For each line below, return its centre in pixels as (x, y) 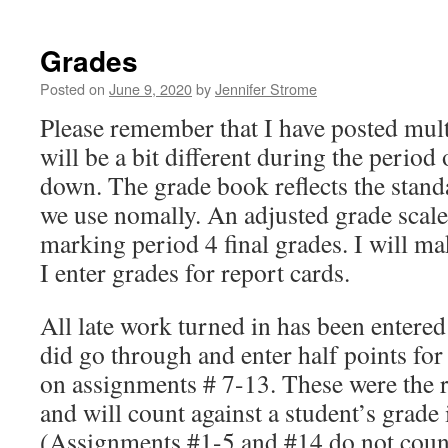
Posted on (72, 88)
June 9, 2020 (150, 88)
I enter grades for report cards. (195, 272)
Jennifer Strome (266, 88)
